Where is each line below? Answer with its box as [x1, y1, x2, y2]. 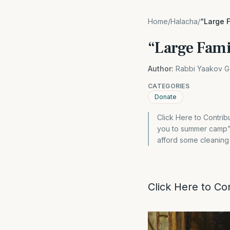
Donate [155, 93, 177, 101]
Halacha [170, 17, 198, 26]
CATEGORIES [148, 82, 189, 90]
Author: [148, 64, 174, 73]
